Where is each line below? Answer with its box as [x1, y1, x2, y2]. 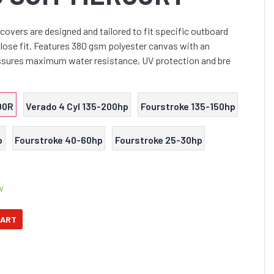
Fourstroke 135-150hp [140, 100, 235, 113]
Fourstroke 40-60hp [15, 133, 103, 146]
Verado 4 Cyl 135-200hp [26, 100, 128, 113]
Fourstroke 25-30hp [114, 133, 202, 146]
